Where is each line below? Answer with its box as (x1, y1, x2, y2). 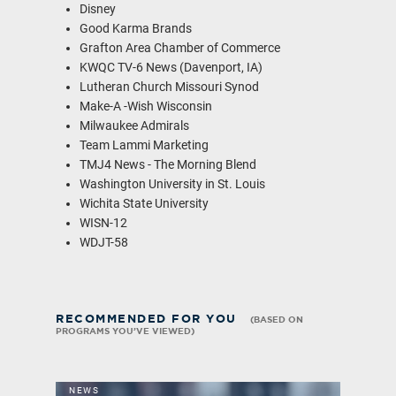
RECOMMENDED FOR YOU (56, 311, 242, 325)
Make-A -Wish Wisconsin (80, 98, 212, 113)
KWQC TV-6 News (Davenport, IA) (80, 59, 263, 74)
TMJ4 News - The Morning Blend (80, 156, 256, 171)
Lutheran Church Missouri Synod (80, 79, 259, 94)
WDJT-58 (80, 234, 128, 249)
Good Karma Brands (80, 20, 192, 35)
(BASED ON (250, 314, 304, 324)
